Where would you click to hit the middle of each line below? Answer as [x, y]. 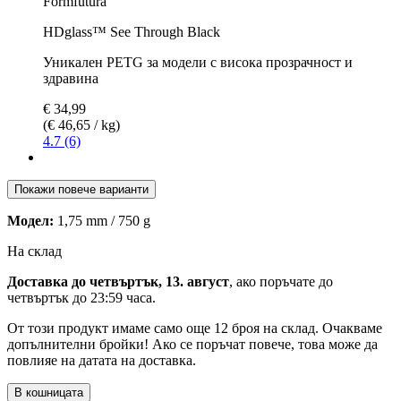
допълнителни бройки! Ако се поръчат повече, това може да [192, 344]
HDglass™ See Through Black [132, 31]
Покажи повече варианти [81, 189]
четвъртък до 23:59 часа [80, 297]
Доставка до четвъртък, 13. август [118, 281]
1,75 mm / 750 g [102, 220]
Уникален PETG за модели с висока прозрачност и [198, 62]
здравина [71, 78]
